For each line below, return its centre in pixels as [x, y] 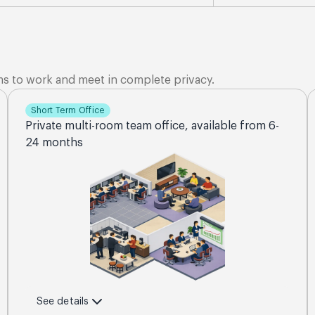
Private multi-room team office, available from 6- [152, 126]
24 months [54, 143]
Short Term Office [67, 110]
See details [63, 302]
